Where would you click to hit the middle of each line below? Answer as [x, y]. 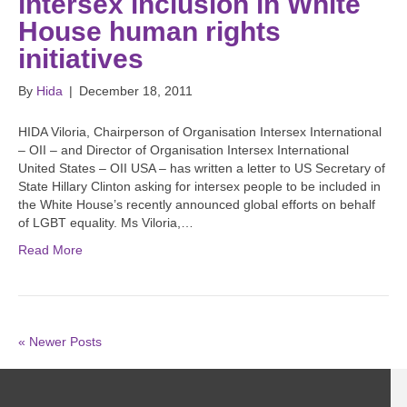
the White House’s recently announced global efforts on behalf [197, 205]
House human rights [149, 32]
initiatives [81, 59]
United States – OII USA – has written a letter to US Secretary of [202, 169]
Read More [50, 250]
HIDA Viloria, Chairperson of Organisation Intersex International [200, 132]
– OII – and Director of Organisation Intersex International [184, 150]
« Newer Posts [60, 342]
